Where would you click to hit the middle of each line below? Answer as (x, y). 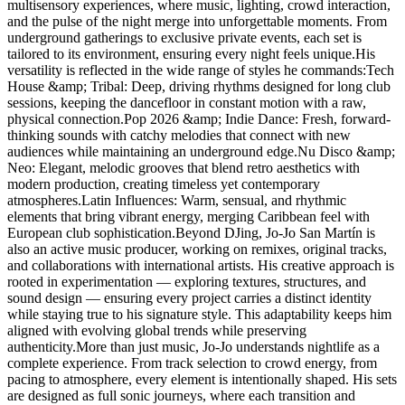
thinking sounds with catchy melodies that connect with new (179, 135)
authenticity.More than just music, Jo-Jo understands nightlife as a (193, 346)
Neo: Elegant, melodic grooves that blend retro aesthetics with (184, 167)
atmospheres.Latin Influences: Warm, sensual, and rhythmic (177, 200)
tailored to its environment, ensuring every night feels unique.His (191, 53)
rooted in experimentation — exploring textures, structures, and (187, 281)
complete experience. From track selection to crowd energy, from (192, 363)
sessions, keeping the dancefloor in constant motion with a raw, (187, 102)
